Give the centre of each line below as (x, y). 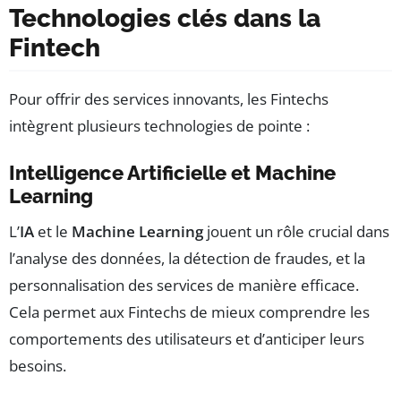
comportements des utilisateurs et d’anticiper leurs (187, 339)
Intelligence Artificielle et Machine (172, 173)
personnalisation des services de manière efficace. (184, 286)
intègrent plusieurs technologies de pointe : (159, 126)
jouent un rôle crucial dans (296, 232)
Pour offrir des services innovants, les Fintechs (169, 99)
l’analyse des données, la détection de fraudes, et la (187, 259)
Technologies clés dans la (165, 19)
